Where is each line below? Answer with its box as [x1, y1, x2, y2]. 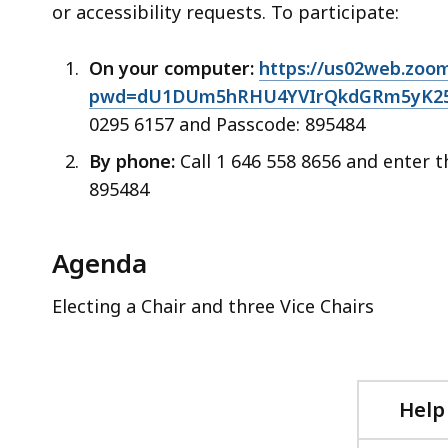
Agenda [52, 244, 147, 281]
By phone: [89, 148, 175, 173]
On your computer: [89, 55, 259, 80]
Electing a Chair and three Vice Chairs [52, 293, 374, 318]
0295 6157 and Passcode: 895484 [89, 111, 365, 136]
